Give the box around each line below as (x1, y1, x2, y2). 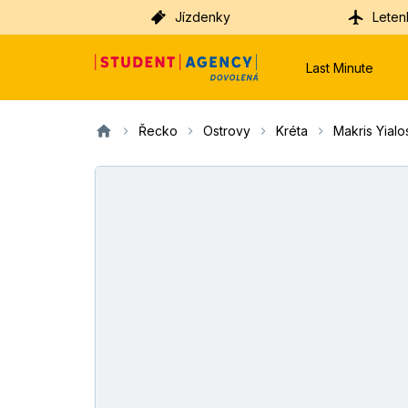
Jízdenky (175, 9, 230, 25)
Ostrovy (203, 123, 250, 138)
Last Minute (306, 59, 373, 76)
